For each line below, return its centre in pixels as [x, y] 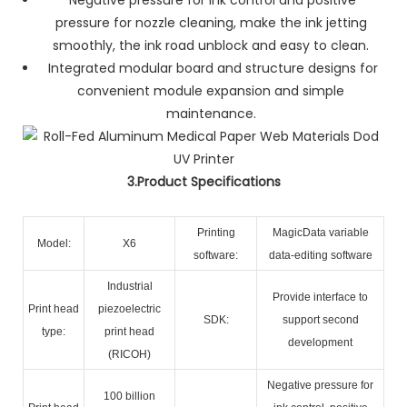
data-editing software [320, 255]
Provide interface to [320, 297]
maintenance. [211, 113]
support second [320, 319]
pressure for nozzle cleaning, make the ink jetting [211, 22]
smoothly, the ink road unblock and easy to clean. [211, 45]
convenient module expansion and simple [211, 90]
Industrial [129, 286]
